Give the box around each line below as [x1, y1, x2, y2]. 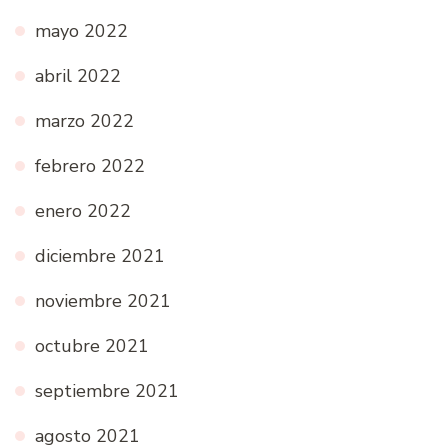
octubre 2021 [35, 333, 149, 358]
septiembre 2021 [35, 378, 179, 403]
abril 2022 [35, 63, 121, 88]
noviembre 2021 [35, 288, 171, 313]
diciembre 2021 [35, 243, 165, 268]
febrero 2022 [35, 153, 145, 178]
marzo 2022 [35, 108, 134, 133]
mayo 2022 [35, 18, 128, 43]
